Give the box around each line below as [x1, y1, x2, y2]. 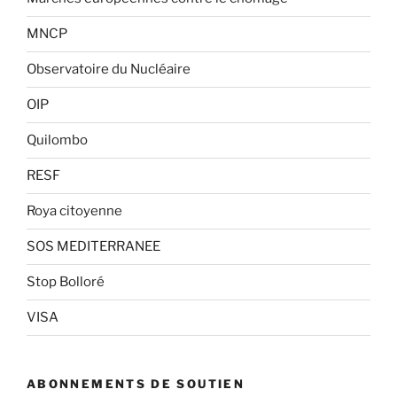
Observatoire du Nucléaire [27, 61, 191, 78]
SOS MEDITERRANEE [27, 238, 160, 255]
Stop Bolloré [27, 274, 105, 291]
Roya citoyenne [27, 203, 122, 220]
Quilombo [27, 132, 88, 149]
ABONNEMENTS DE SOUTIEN [27, 376, 245, 391]
